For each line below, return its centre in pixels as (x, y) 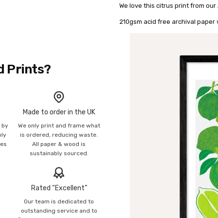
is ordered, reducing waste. (59, 135)
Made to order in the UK (59, 112)
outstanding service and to (59, 211)
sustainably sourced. (59, 153)
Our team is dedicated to (59, 202)
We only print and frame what (59, 125)
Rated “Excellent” (59, 188)
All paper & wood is (59, 144)
